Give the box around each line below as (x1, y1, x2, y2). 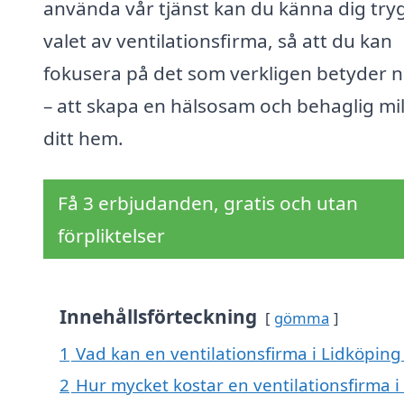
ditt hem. (43, 125, 124, 151)
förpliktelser (58, 223, 165, 249)
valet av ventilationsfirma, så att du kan (43, 28, 392, 54)
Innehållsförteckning (60, 304, 257, 330)
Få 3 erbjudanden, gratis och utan (58, 190, 358, 216)
